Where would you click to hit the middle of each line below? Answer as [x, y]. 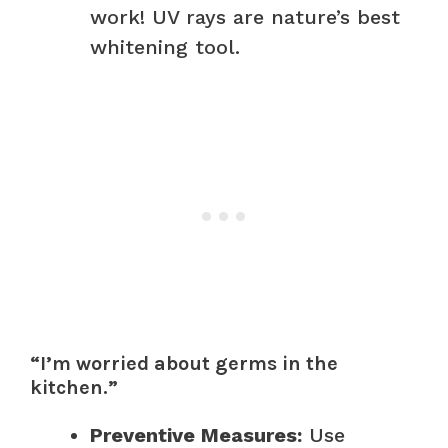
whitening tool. [165, 46]
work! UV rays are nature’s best [245, 16]
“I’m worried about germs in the [184, 363]
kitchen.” [74, 387]
